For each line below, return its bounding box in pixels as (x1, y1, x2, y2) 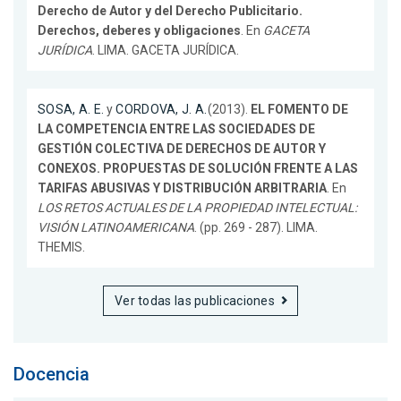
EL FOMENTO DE (250, 101, 348, 116)
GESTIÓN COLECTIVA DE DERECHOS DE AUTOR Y (38, 141, 326, 156)
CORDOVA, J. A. (115, 101, 208, 116)
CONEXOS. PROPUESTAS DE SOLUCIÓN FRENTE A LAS (38, 160, 358, 175)
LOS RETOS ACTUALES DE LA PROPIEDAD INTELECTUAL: (38, 200, 357, 215)
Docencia (13, 363, 90, 385)
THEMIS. (38, 239, 85, 254)
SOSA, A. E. (38, 101, 105, 116)
